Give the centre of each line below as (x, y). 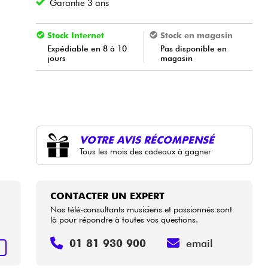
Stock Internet (75, 35)
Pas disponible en (194, 48)
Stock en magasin (196, 35)
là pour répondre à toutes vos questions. (124, 219)
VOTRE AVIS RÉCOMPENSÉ (147, 140)
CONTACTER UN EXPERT (108, 196)
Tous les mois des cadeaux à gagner (146, 152)
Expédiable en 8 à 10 (87, 48)
